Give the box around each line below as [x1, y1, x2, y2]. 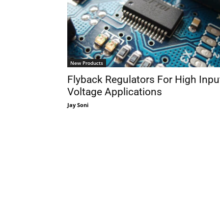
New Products [70, 59, 103, 66]
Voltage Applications [67, 85, 162, 98]
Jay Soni [67, 101, 88, 109]
